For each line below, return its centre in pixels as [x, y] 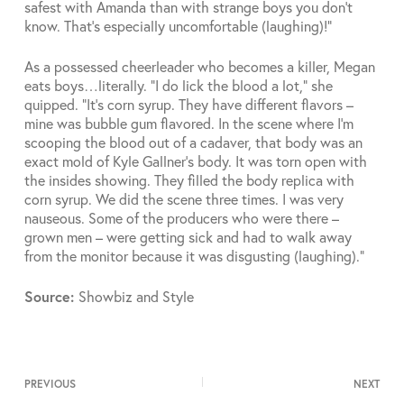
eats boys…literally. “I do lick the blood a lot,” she [178, 85]
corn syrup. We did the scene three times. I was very [184, 199]
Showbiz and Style [136, 296]
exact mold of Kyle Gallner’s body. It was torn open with [195, 161]
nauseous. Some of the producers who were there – [181, 218]
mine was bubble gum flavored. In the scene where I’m [188, 123]
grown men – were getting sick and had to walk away [188, 237]
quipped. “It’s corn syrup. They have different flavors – [188, 104]
